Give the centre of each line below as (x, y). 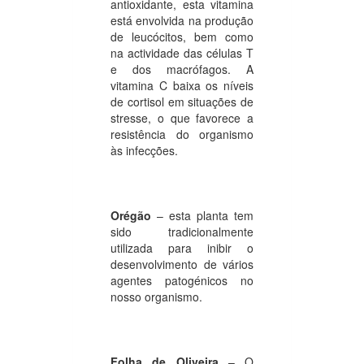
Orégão (134, 215)
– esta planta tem (205, 215)
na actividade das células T (182, 52)
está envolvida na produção (182, 20)
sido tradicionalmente (182, 231)
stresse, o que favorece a (182, 117)
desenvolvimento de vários (182, 264)
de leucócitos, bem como (182, 36)
